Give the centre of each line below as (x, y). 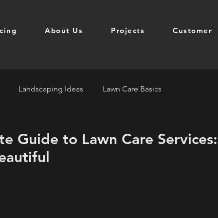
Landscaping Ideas (51, 89)
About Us (64, 30)
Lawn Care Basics (132, 89)
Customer (192, 30)
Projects (128, 30)
